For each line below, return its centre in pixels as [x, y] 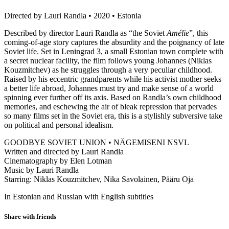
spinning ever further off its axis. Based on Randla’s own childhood [113, 97]
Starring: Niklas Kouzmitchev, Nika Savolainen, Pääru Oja [99, 179]
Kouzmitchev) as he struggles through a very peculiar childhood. [108, 70]
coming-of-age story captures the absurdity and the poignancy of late [114, 42]
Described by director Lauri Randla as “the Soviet [85, 33]
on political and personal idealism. [59, 125]
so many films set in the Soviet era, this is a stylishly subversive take [113, 116]
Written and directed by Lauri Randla [64, 151]
